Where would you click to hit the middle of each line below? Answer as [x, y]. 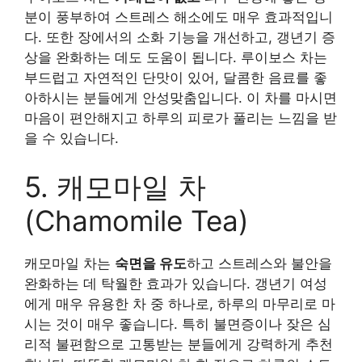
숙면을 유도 [151, 263]
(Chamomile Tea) [137, 220]
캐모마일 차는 [69, 263]
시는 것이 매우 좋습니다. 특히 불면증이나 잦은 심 [178, 324]
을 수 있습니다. [72, 138]
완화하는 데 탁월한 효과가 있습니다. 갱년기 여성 [176, 283]
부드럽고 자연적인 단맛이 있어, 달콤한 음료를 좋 [176, 78]
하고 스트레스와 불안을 [259, 263]
